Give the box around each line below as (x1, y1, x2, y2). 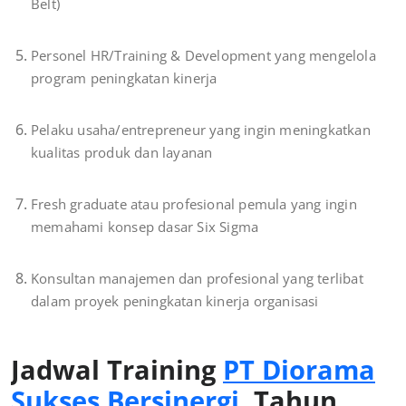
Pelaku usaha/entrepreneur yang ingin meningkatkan (31, 121, 371, 140)
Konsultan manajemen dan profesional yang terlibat (31, 269, 363, 288)
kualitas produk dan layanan (31, 143, 213, 162)
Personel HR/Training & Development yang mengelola (31, 46, 376, 65)
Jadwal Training (11, 352, 223, 388)
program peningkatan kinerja (31, 69, 217, 88)
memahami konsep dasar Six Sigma (31, 217, 259, 237)
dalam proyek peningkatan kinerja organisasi (31, 292, 319, 311)
